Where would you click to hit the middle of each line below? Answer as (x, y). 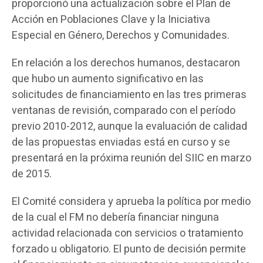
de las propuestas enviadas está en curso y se (121, 142)
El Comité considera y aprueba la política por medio (131, 202)
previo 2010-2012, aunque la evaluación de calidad (129, 127)
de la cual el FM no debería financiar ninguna (115, 218)
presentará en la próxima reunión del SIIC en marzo (131, 158)
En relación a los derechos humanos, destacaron (126, 63)
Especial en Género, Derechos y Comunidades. (121, 36)
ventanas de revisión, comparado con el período (124, 111)
